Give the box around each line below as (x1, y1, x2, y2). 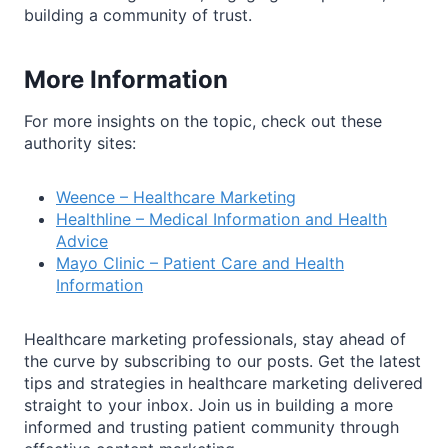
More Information (24, 65, 228, 95)
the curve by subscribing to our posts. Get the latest (24, 351, 421, 372)
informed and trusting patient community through (24, 417, 399, 438)
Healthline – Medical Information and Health (56, 209, 387, 230)
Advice (56, 231, 108, 252)
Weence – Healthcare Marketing (56, 187, 296, 208)
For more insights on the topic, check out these (24, 111, 382, 132)
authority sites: (24, 133, 136, 154)
